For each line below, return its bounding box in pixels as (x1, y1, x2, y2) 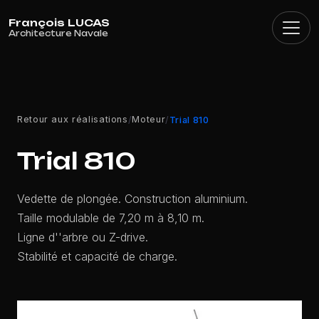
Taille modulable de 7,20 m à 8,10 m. (17, 211, 204, 226)
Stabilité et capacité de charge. (17, 249, 177, 264)
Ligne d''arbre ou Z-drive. (17, 230, 148, 245)
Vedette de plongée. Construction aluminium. (17, 192, 248, 206)
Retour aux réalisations (17, 114, 128, 125)
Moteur (132, 114, 166, 125)
